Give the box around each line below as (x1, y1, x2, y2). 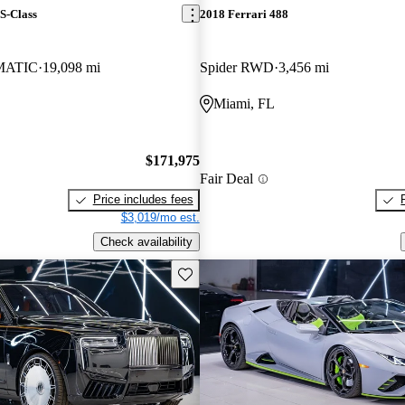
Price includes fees (92, 193, 193, 207)
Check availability (99, 235, 193, 250)
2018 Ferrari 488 (199, 6, 288, 21)
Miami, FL (212, 95, 275, 111)
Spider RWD (199, 59, 274, 75)
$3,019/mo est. (120, 211, 200, 225)
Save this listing (176, 265, 261, 279)
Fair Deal (199, 171, 253, 187)
